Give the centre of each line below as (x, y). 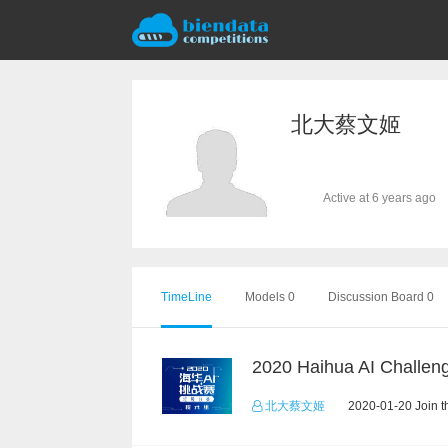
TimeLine (186, 297)
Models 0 (270, 297)
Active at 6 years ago (379, 198)
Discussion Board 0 (381, 297)
